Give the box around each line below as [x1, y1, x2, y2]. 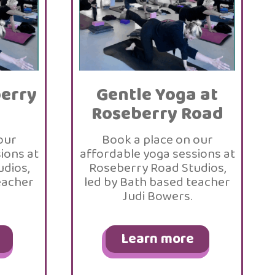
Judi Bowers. [122, 186, 192, 207]
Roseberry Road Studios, [88, 158, 226, 179]
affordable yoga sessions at [79, 144, 235, 165]
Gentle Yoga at [96, 81, 218, 109]
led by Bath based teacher [84, 172, 230, 193]
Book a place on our [101, 130, 213, 150]
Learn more [120, 228, 194, 250]
